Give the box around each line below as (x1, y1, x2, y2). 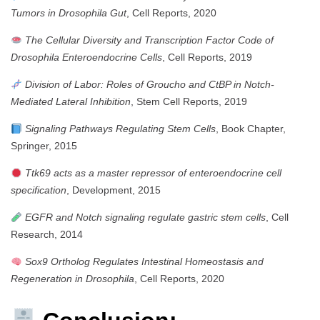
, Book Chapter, (215, 123, 286, 135)
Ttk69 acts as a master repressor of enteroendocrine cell (24, 167, 281, 179)
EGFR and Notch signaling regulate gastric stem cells (24, 211, 266, 224)
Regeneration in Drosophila (11, 273, 134, 285)
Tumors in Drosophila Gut (11, 7, 126, 19)
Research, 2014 (11, 229, 83, 241)
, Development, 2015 (66, 184, 161, 196)
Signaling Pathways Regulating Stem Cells (24, 123, 216, 135)
